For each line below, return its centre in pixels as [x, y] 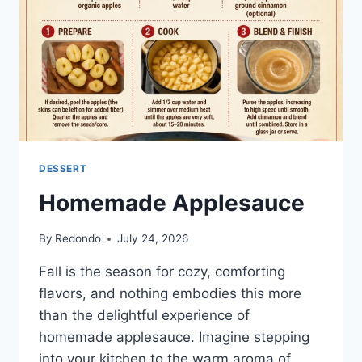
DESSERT [63, 168]
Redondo [78, 239]
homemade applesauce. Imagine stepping [174, 337]
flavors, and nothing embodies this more [170, 294]
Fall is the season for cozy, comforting [162, 272]
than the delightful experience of [144, 316]
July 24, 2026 [153, 239]
